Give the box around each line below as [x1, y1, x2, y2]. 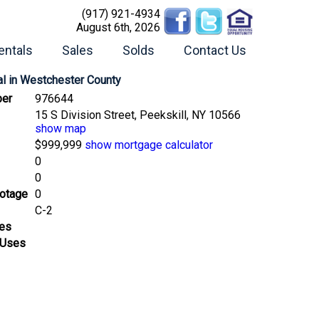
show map [35, 121, 86, 135]
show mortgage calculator [85, 137, 213, 152]
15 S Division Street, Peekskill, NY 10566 [35, 108, 241, 122]
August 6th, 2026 [76, 21, 160, 34]
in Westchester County [9, 73, 121, 87]
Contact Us [184, 43, 246, 58]
